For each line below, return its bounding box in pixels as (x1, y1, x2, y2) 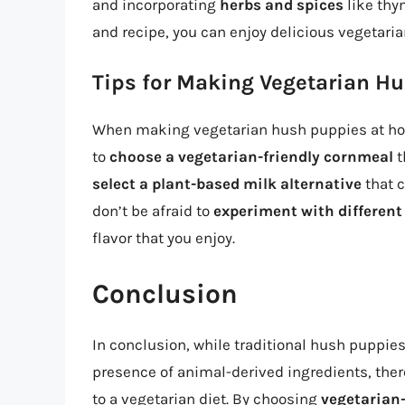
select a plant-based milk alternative (92, 174, 362, 193)
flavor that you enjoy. (92, 229, 235, 248)
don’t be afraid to (92, 202, 213, 221)
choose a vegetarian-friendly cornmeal (109, 147, 393, 166)
